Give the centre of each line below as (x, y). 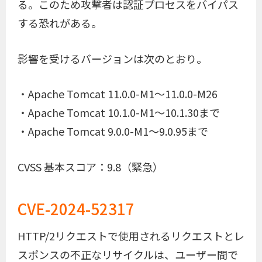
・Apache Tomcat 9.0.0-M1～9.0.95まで (113, 131)
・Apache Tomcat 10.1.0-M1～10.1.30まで (119, 113)
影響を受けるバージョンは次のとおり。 (112, 58)
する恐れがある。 (60, 23)
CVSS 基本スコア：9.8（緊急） (90, 167)
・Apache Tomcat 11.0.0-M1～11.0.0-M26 (118, 94)
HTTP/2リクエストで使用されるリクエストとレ (131, 236)
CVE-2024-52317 (76, 209)
